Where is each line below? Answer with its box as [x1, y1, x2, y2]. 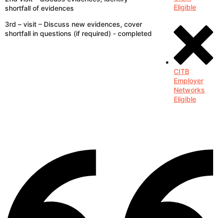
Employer [174, 76, 203, 85]
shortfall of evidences [5, 4, 74, 12]
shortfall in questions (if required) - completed [5, 29, 152, 37]
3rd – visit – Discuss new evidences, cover [5, 20, 142, 28]
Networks [174, 86, 205, 94]
